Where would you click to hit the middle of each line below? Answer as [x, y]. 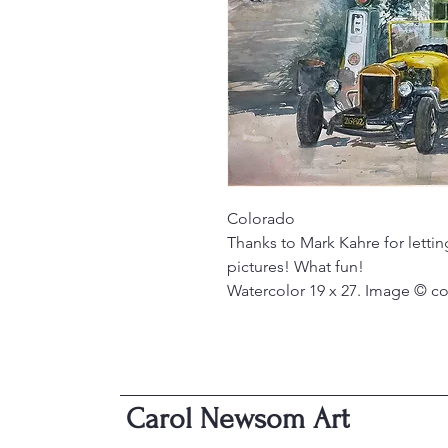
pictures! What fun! [295, 267]
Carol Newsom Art [238, 419]
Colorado [261, 219]
